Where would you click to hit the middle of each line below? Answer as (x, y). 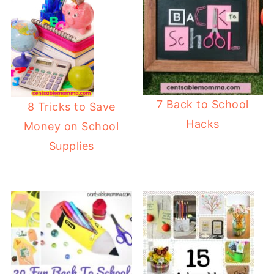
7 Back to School (202, 105)
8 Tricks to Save (71, 106)
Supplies (71, 146)
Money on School (71, 126)
